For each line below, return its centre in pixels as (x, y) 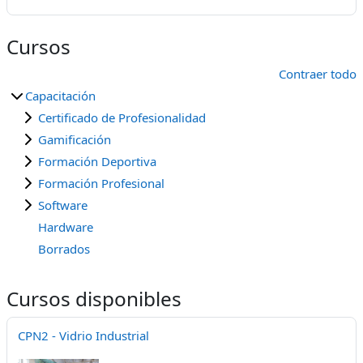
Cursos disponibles (94, 299)
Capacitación (60, 96)
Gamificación (75, 140)
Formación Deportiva (97, 162)
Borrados (64, 249)
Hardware (66, 227)
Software (63, 205)
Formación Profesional (101, 184)
